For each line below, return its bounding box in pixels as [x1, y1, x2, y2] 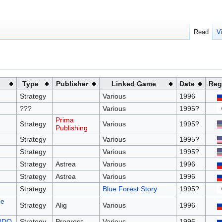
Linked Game [111, 80, 157, 88]
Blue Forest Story [102, 185, 157, 193]
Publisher [55, 80, 88, 88]
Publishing [55, 124, 88, 132]
